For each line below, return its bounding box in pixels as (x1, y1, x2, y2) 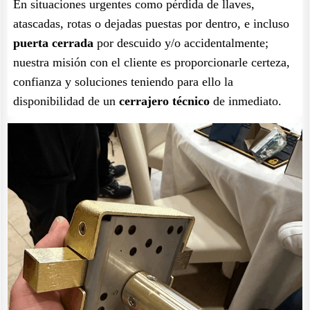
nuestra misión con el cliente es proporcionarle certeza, (13, 55, 290, 69)
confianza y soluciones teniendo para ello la (13, 75, 233, 89)
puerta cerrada (13, 36, 93, 50)
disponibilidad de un (13, 94, 119, 108)
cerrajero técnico (119, 94, 210, 108)
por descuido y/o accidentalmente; (93, 36, 268, 50)
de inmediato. (210, 94, 282, 108)
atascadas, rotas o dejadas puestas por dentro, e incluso (13, 17, 289, 30)
